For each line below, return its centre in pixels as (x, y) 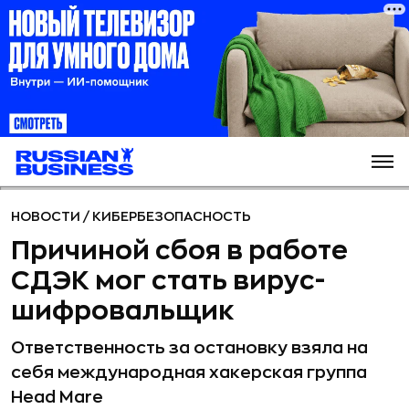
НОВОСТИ (47, 216)
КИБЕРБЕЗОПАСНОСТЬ (172, 216)
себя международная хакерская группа (189, 372)
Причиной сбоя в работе (179, 251)
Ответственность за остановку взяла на (189, 348)
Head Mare (57, 397)
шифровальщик (123, 311)
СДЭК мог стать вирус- (168, 281)
